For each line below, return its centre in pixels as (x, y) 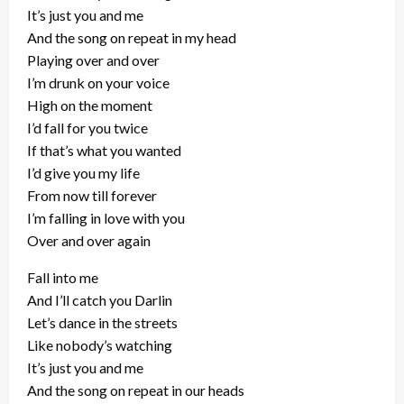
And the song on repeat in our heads (136, 390)
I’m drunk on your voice (98, 83)
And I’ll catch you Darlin (100, 300)
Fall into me (63, 277)
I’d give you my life (83, 173)
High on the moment (90, 105)
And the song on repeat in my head (132, 37)
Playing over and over (93, 60)
